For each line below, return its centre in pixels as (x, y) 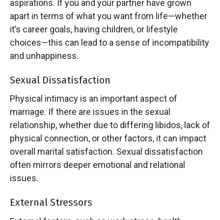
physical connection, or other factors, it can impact (108, 138)
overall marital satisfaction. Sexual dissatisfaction (106, 152)
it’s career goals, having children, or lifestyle (94, 29)
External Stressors (51, 203)
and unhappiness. (44, 55)
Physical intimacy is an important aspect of (94, 99)
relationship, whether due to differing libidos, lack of (110, 125)
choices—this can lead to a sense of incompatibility (110, 42)
